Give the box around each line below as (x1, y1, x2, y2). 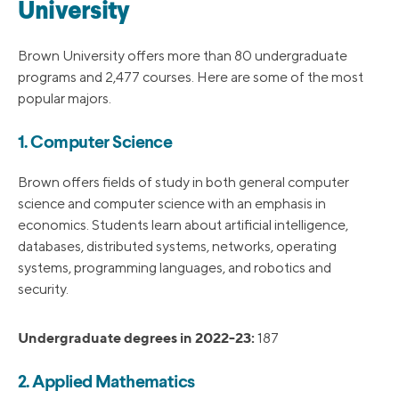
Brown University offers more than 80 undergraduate (18, 47, 347, 65)
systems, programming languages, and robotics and (18, 259, 331, 277)
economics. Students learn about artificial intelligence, (18, 216, 348, 234)
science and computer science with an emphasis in (18, 195, 326, 213)
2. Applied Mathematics (18, 374, 195, 393)
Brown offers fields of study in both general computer (18, 174, 349, 191)
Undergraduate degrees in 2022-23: (18, 329, 255, 347)
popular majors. (18, 90, 111, 108)
